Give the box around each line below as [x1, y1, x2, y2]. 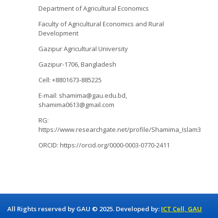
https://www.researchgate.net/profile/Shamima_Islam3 [38, 125, 201, 134]
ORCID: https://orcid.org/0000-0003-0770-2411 [38, 140, 170, 149]
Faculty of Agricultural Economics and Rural [38, 19, 164, 28]
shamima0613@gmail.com [38, 100, 114, 109]
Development [38, 28, 78, 37]
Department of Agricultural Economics [38, 3, 149, 13]
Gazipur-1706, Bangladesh [38, 59, 116, 69]
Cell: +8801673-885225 [38, 75, 102, 84]
